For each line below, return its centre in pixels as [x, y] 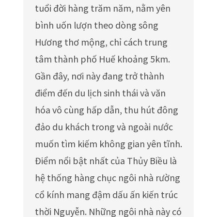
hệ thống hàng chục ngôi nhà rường [108, 177]
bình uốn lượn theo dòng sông [97, 25]
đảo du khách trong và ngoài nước [104, 126]
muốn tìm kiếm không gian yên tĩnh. [108, 143]
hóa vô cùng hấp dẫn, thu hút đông [107, 109]
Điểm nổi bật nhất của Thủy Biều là [106, 160]
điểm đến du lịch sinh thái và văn [100, 93]
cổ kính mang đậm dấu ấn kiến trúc [106, 194]
